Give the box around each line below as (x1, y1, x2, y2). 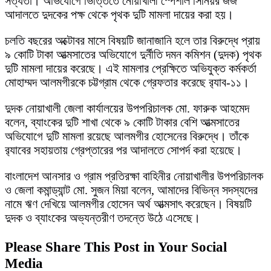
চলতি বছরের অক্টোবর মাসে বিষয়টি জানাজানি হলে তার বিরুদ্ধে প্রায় (5, 34, 260, 47)
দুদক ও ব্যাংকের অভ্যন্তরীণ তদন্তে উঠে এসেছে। (5, 211, 200, 224)
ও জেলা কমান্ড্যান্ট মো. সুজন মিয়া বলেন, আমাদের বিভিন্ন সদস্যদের (5, 183, 258, 197)
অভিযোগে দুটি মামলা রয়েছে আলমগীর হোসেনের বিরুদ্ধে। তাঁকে (5, 129, 249, 143)
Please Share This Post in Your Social (5, 239, 227, 255)
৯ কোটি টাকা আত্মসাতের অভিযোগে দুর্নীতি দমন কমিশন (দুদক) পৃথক (5, 48, 261, 61)
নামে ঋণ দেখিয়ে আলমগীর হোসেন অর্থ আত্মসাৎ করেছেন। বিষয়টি (5, 197, 252, 211)
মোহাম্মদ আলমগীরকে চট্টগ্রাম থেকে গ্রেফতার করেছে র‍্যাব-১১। (5, 76, 249, 89)
